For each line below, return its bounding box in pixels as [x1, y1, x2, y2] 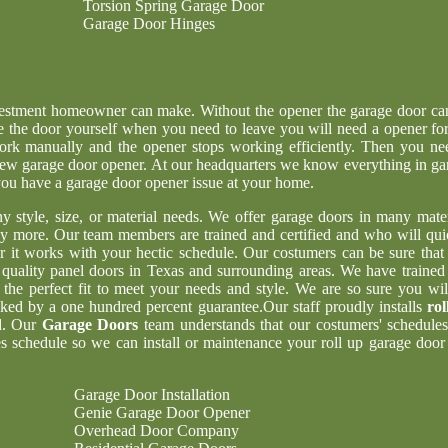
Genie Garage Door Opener [74, 404, 250, 421]
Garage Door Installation [74, 386, 230, 403]
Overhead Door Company [74, 422, 239, 439]
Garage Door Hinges [83, 15, 215, 32]
